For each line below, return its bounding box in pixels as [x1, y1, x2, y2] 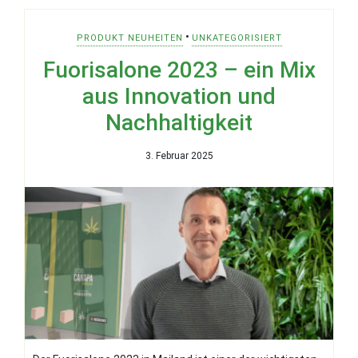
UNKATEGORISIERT [191, 32, 282, 43]
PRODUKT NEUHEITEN [76, 32, 183, 43]
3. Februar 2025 [145, 149, 213, 161]
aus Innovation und [82, 82, 276, 109]
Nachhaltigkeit [105, 109, 253, 136]
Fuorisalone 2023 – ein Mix [42, 56, 316, 83]
